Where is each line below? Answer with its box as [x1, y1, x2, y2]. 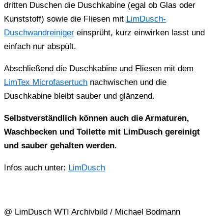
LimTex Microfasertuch [4, 77, 87, 87]
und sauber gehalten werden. [4, 140, 117, 150]
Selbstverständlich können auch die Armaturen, [4, 113, 189, 123]
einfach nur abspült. [4, 41, 76, 51]
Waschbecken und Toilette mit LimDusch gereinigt [4, 127, 200, 137]
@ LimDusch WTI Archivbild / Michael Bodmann [4, 207, 180, 217]
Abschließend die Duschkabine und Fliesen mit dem [4, 63, 193, 73]
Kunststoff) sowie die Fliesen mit [4, 14, 126, 24]
